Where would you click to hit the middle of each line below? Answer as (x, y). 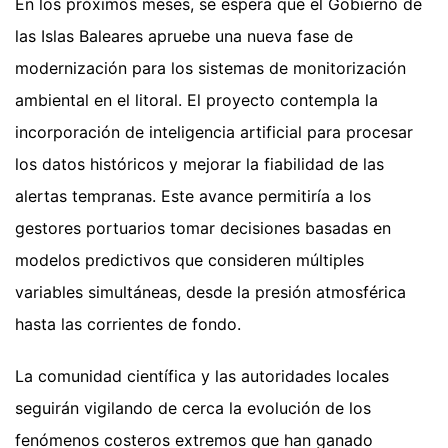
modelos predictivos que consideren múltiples (189, 260)
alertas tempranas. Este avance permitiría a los (193, 196)
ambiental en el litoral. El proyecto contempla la (196, 100)
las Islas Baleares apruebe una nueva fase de (184, 36)
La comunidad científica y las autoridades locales (202, 376)
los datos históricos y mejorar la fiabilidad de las (199, 164)
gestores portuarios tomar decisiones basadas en (203, 228)
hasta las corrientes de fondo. (128, 324)
